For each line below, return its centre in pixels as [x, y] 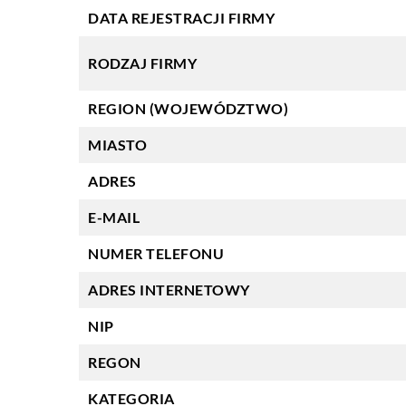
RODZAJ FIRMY [142, 63]
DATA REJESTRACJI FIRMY [181, 18]
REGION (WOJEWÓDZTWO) [188, 108]
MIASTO [117, 145]
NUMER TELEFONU [156, 253]
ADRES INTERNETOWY [169, 290]
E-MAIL [114, 217]
